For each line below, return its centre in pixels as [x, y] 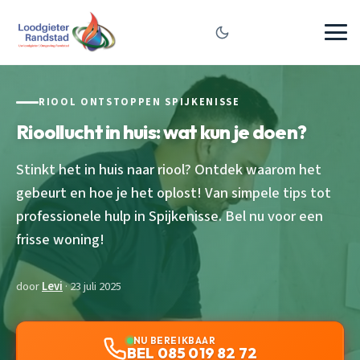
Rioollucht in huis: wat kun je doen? [162, 131]
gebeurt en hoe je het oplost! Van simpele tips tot [174, 192]
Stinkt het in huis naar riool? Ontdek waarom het [169, 169]
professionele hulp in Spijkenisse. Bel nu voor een [170, 216]
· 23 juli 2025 [92, 286]
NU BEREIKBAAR [174, 340]
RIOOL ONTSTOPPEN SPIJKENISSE [139, 102]
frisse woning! [60, 239]
